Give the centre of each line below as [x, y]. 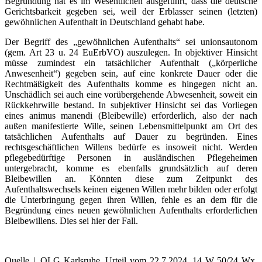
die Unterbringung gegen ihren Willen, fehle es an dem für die [131, 199]
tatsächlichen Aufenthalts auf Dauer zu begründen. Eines [131, 136]
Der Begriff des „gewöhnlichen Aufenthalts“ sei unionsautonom [131, 42]
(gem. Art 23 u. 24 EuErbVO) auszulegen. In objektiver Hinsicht [131, 52]
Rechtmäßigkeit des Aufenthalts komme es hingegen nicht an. [131, 84]
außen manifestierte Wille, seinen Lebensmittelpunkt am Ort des [131, 126]
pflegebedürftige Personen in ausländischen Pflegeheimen [131, 157]
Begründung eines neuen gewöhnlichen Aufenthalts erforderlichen [131, 210]
